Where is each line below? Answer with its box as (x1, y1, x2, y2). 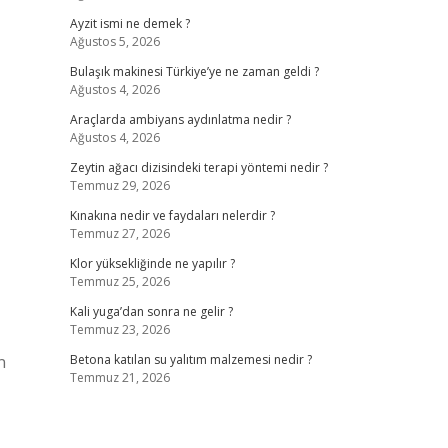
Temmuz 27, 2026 (69, 225, 170, 242)
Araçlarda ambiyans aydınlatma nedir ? (69, 111, 291, 128)
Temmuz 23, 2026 (69, 321, 170, 338)
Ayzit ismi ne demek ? (69, 15, 190, 32)
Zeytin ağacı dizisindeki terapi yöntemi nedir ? (69, 159, 328, 176)
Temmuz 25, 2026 (69, 273, 170, 290)
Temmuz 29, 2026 (69, 177, 170, 194)
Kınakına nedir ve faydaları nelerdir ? (69, 207, 275, 224)
